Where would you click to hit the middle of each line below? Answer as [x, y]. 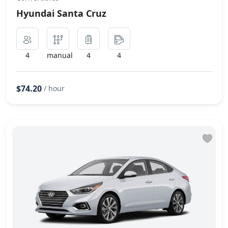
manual [60, 55]
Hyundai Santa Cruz [61, 13]
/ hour [54, 88]
